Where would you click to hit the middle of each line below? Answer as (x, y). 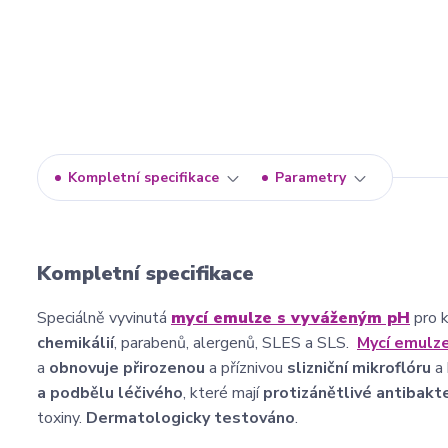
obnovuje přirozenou (127, 368)
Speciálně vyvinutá (104, 318)
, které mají (223, 393)
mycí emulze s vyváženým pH (290, 318)
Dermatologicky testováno (190, 418)
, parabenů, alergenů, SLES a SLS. (235, 343)
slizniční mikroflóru (359, 368)
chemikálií (75, 343)
